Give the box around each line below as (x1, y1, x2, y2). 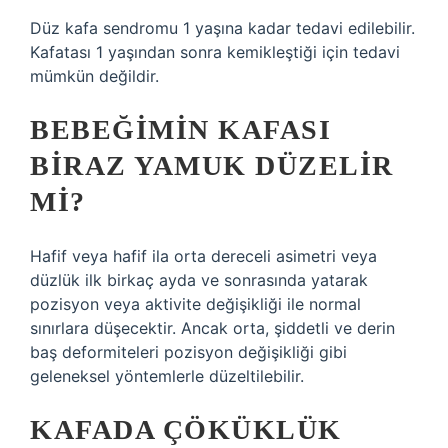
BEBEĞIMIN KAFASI (30, 114, 331, 145)
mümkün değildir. (30, 66, 159, 86)
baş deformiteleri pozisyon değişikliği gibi (30, 342, 347, 362)
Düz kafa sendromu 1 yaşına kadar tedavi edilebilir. (30, 18, 415, 38)
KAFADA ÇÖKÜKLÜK (30, 414, 342, 445)
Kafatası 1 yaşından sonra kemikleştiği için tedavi (30, 42, 400, 62)
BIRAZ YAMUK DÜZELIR (30, 150, 394, 181)
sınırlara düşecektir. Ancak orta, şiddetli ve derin (30, 318, 395, 338)
